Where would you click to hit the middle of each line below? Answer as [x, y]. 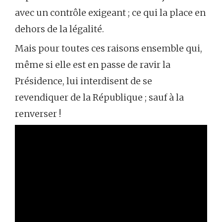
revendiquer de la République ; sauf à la [99, 98]
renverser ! [38, 114]
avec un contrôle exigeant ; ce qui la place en [110, 13]
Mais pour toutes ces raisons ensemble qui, [109, 49]
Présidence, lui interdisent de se [83, 81]
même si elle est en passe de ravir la [93, 65]
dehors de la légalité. [59, 29]
